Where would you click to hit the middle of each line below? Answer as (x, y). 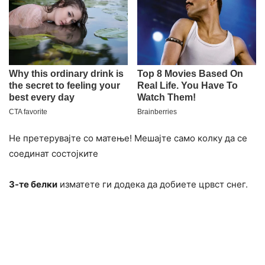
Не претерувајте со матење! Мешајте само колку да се (128, 138)
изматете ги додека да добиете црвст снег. (153, 184)
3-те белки (33, 184)
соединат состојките (54, 153)
